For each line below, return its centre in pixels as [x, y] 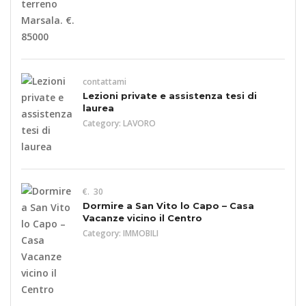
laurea [98, 108]
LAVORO [139, 123]
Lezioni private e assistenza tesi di [170, 96]
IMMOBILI [141, 233]
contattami [105, 82]
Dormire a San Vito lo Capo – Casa [168, 206]
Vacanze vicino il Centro [142, 218]
